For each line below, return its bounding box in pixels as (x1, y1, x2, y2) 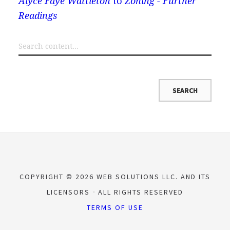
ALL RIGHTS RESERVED (95, 187, 183, 197)
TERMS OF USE (87, 202, 143, 212)
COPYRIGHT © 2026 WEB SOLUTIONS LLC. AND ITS (20, 171, 210, 181)
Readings (18, 10, 57, 21)
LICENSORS (47, 187, 92, 197)
